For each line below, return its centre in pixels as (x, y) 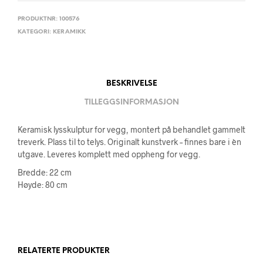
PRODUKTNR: (38, 19)
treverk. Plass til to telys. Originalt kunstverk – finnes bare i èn (129, 142)
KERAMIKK (69, 32)
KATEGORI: (35, 32)
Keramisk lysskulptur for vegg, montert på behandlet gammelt (131, 129)
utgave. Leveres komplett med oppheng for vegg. (109, 154)
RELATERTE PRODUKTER (64, 251)
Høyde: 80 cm (43, 185)
